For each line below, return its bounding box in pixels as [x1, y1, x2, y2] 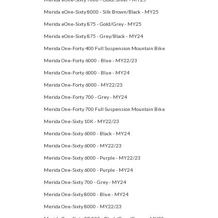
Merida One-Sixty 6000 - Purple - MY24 [44, 166, 133, 173]
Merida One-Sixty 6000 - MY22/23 [44, 142, 122, 148]
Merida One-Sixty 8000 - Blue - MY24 [44, 191, 128, 197]
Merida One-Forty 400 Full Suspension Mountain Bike [44, 45, 165, 51]
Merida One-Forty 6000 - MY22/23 [44, 81, 123, 88]
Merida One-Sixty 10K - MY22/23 [44, 118, 119, 124]
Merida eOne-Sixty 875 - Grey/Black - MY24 [44, 33, 143, 39]
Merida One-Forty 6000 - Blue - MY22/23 [44, 57, 137, 63]
